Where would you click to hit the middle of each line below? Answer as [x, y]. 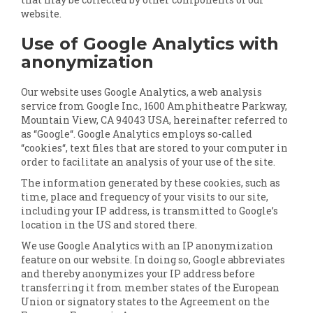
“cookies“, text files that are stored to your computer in [154, 148]
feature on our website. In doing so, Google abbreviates [153, 260]
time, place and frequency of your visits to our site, [145, 197]
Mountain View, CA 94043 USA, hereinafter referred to [154, 120]
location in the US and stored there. [109, 225]
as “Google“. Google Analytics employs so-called [137, 134]
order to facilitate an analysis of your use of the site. [148, 162]
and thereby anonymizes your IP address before [138, 274]
